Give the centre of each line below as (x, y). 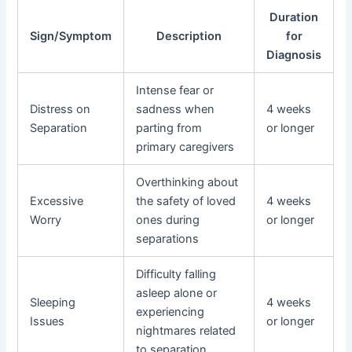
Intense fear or (175, 91)
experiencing (170, 312)
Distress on (60, 110)
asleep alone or (177, 293)
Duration (294, 18)
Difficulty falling (176, 275)
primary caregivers (185, 147)
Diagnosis (294, 55)
